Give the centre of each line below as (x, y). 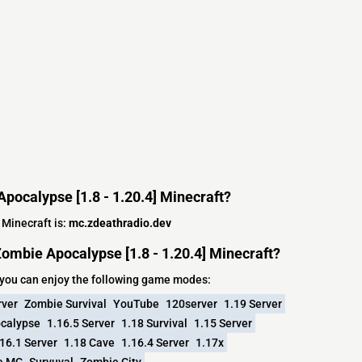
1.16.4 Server (155, 342)
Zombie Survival (65, 303)
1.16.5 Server (81, 323)
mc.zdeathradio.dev (120, 223)
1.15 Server (223, 323)
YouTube (136, 303)
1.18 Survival (154, 323)
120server (192, 303)
